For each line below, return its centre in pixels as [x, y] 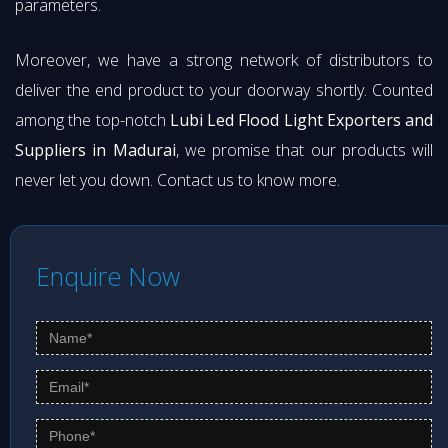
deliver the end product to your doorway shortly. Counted [224, 90]
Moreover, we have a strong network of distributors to [224, 60]
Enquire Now [108, 276]
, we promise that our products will [304, 150]
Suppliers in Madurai [95, 150]
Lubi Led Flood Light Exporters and [301, 120]
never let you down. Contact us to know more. [177, 180]
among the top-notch [92, 120]
